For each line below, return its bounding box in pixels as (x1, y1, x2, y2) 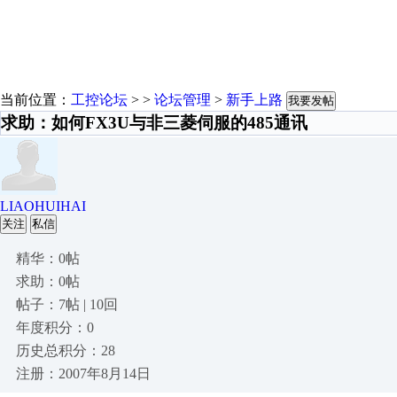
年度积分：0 (16, 320, 94, 335)
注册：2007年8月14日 (16, 366, 151, 381)
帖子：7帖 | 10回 (16, 297, 118, 312)
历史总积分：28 (16, 343, 115, 358)
